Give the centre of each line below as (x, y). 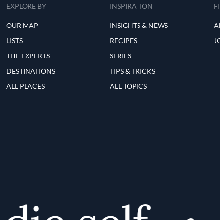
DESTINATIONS (31, 71)
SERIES (121, 56)
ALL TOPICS (128, 86)
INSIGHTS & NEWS (139, 26)
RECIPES (124, 41)
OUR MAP (23, 26)
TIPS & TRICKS (133, 71)
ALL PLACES (26, 86)
